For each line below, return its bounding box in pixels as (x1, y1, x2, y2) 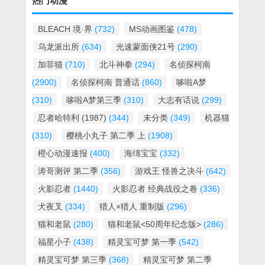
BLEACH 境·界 (38, 24, 92, 34)
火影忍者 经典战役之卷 (112, 184, 198, 193)
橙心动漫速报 (38, 148, 88, 158)
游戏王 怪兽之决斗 (135, 166, 203, 176)
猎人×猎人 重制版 (99, 202, 164, 211)
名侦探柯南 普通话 (71, 77, 140, 87)
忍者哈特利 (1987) (38, 113, 106, 122)
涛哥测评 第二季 (38, 166, 98, 176)
